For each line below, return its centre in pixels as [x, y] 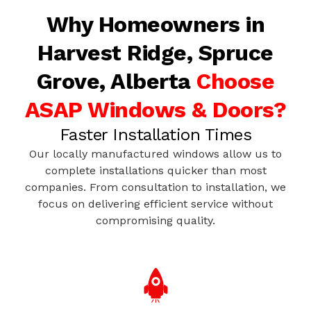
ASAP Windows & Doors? [155, 109]
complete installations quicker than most [155, 170]
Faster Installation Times [155, 134]
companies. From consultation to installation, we [155, 187]
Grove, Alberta [117, 81]
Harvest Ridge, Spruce [155, 52]
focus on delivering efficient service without [155, 203]
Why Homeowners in [155, 24]
